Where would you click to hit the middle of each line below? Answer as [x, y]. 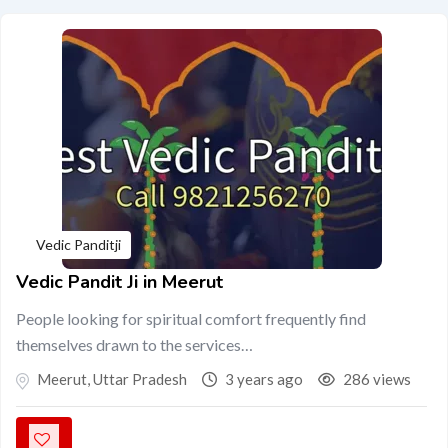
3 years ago [262, 379]
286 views [375, 379]
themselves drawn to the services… [134, 344]
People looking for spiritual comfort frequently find [191, 318]
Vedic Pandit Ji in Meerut [119, 282]
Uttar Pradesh [138, 379]
